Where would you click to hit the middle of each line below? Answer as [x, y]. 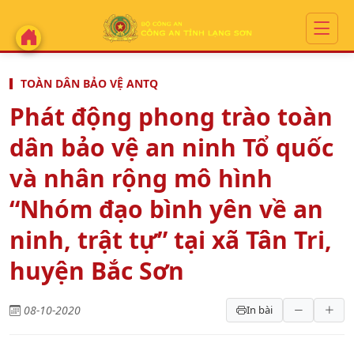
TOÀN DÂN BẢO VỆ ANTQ [89, 83]
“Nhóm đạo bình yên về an [166, 209]
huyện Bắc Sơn [97, 271]
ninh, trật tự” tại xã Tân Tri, [171, 240]
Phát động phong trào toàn [171, 117]
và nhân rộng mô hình [141, 178]
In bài [260, 310]
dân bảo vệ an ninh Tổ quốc [171, 147]
